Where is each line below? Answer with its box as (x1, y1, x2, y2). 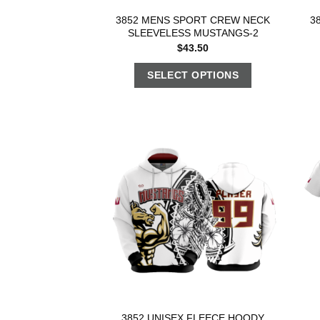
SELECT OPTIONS (147, 69, 239, 81)
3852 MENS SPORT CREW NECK (116, 14, 271, 26)
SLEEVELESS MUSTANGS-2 (127, 27, 259, 39)
